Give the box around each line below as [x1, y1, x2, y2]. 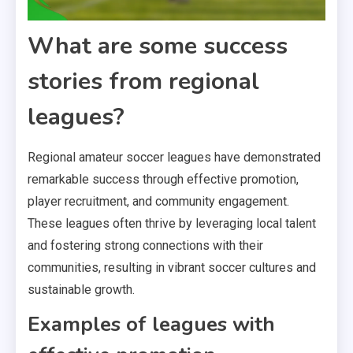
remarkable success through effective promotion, [28, 172, 299, 188]
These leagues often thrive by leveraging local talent [28, 216, 316, 232]
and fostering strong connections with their [28, 238, 263, 254]
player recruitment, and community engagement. [28, 194, 289, 210]
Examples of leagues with [28, 310, 275, 339]
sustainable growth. [28, 282, 135, 298]
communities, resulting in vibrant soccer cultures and [28, 260, 316, 276]
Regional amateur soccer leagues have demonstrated [28, 150, 321, 165]
